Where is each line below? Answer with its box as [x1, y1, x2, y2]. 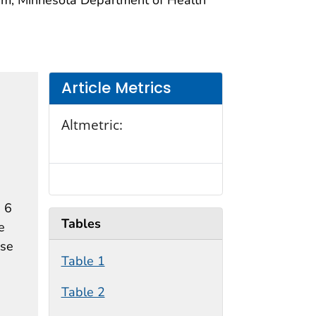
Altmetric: [61, 114, 123, 134]
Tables [61, 214, 101, 232]
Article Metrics [61, 78, 171, 99]
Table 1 [61, 253, 105, 270]
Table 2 [61, 284, 105, 301]
